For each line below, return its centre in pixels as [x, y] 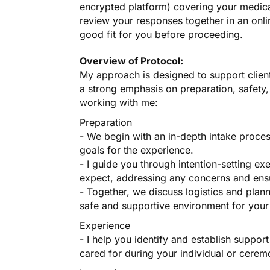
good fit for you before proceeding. [161, 35]
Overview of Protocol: [132, 61]
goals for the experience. [137, 150]
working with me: [119, 103]
